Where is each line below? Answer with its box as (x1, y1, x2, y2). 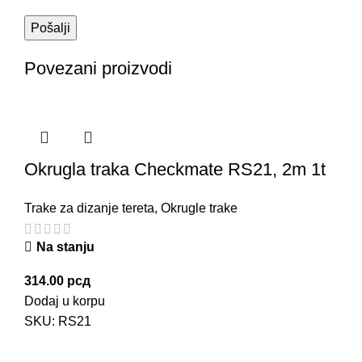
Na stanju (36, 240, 95, 255)
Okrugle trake (161, 200, 238, 215)
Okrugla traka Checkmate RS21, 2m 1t (24, 158, 326, 179)
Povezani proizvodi (24, 57, 172, 78)
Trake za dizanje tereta (24, 200, 154, 215)
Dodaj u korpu (24, 294, 105, 309)
